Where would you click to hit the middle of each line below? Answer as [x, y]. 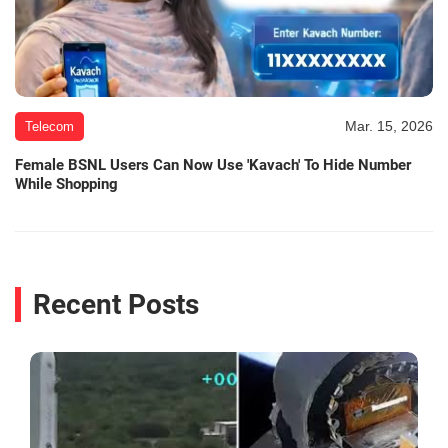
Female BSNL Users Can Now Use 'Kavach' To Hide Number [213, 164]
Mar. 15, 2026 [389, 125]
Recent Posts [116, 305]
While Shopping [66, 183]
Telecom [49, 126]
